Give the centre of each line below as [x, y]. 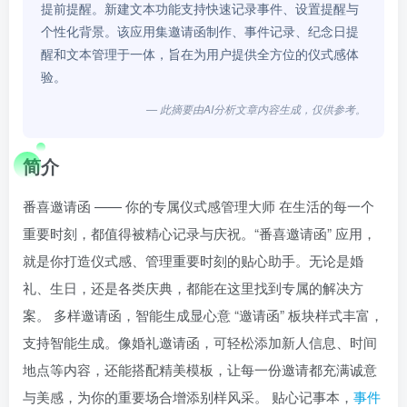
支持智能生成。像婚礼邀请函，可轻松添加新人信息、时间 [200, 342]
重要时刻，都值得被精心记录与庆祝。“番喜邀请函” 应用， [199, 233]
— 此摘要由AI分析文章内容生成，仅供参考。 [256, 108]
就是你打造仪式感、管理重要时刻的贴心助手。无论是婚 [193, 260]
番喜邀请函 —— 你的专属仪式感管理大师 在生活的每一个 [199, 205]
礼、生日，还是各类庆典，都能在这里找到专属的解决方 [193, 287]
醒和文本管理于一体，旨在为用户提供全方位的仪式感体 [200, 53]
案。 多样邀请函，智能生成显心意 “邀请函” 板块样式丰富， [203, 314]
